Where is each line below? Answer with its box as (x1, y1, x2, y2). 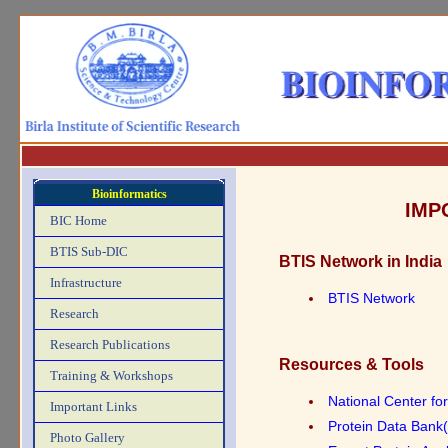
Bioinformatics (91, 188, 167, 200)
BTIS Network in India (279, 253, 442, 271)
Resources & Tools (279, 356, 424, 374)
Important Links (50, 400, 137, 414)
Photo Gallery (50, 431, 125, 445)
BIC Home (50, 214, 107, 228)
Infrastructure (50, 276, 122, 290)
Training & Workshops (50, 369, 173, 383)
